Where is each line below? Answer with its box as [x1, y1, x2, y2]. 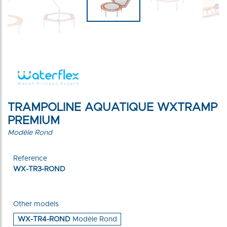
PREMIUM [8, 115, 60, 127]
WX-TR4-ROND [18, 216, 71, 223]
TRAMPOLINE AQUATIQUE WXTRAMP [8, 101, 217, 113]
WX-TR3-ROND [13, 166, 66, 173]
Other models [13, 201, 59, 208]
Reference [13, 155, 48, 163]
